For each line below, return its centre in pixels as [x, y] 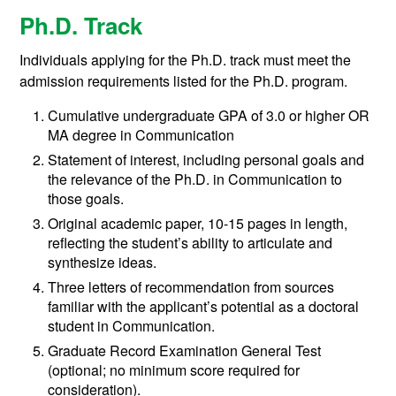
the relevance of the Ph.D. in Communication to [195, 179]
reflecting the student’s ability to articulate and [190, 243]
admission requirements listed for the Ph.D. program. [184, 81]
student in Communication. [132, 326]
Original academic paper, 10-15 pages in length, [198, 224]
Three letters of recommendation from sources [191, 287]
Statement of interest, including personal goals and [206, 160]
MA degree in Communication [141, 135]
